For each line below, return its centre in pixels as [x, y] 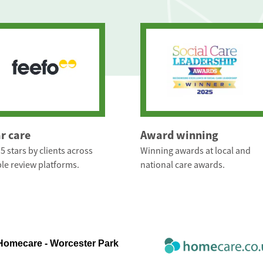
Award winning [179, 135]
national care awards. [183, 165]
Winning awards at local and [195, 151]
